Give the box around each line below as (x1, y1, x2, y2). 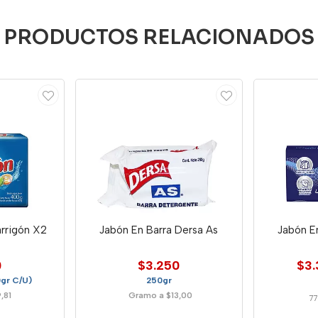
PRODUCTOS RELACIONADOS (4, 25, 314, 50)
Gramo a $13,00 (128, 290, 193, 300)
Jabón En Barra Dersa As (99, 223, 219, 236)
